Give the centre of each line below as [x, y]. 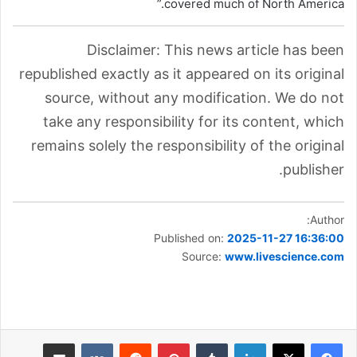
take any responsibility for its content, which [194, 122]
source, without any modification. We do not [194, 98]
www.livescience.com [284, 256]
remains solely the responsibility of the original [188, 145]
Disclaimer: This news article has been [216, 50]
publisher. [314, 169]
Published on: [190, 238]
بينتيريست [136, 343]
